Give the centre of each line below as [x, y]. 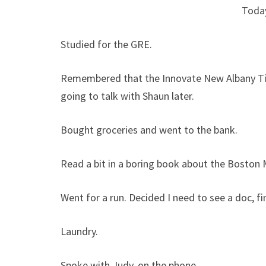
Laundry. [79, 231]
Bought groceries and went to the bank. [149, 129]
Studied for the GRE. [106, 44]
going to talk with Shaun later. [127, 96]
